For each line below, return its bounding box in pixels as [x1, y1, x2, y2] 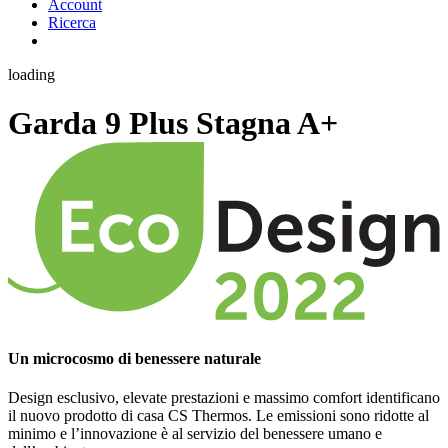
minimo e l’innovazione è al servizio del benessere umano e [8, 425, 382, 443]
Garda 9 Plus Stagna [8, 105, 297, 142]
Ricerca [48, 13, 96, 31]
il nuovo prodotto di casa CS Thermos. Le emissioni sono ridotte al [8, 407, 429, 425]
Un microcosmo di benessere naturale [8, 350, 261, 368]
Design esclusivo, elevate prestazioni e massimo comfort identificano [8, 389, 440, 407]
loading [8, 65, 55, 83]
